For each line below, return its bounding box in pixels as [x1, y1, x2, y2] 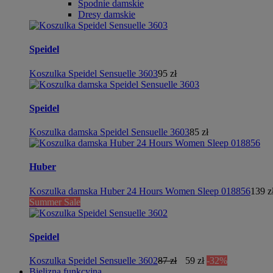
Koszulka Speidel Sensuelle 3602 [29, 255, 158, 266]
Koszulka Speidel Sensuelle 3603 [29, 68, 158, 79]
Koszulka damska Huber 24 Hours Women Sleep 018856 [29, 185, 250, 196]
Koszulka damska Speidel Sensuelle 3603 [29, 127, 190, 138]
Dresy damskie [78, 9, 135, 19]
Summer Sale [29, 196, 80, 207]
